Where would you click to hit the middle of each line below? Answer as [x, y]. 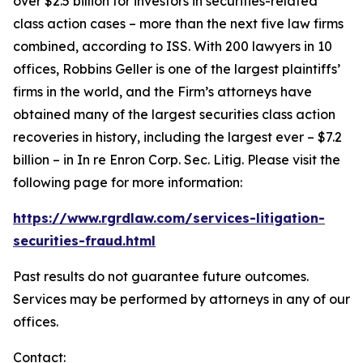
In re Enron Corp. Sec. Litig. [160, 160]
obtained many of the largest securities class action [174, 114]
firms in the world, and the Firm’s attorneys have [162, 92]
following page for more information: [128, 182]
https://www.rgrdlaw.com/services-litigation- [169, 218]
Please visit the [292, 160]
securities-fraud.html [84, 241]
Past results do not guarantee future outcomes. [162, 276]
